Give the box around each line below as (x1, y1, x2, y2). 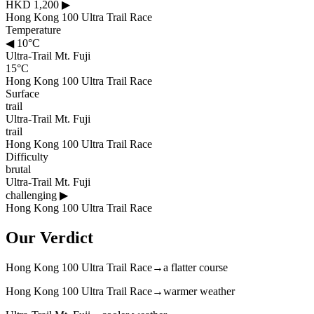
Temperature (6, 23, 61, 36)
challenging (6, 189, 60, 201)
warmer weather (163, 285, 235, 297)
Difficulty (6, 150, 48, 163)
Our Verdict (6, 228, 93, 247)
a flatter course (163, 261, 228, 273)
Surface (6, 87, 39, 100)
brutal (6, 163, 31, 175)
